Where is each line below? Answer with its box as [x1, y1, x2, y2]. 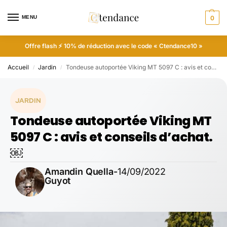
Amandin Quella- [45, 166, 118, 177]
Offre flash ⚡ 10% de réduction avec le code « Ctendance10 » [24, 42, 203, 50]
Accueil [8, 63, 29, 71]
